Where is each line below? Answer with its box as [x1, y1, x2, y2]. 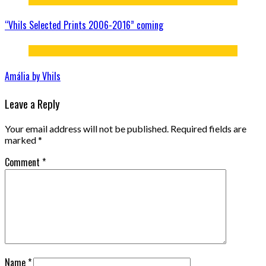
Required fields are [170, 122, 246, 134]
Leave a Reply [5, 96, 60, 112]
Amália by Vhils [5, 68, 61, 83]
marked [5, 134, 38, 145]
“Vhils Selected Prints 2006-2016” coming [5, 18, 163, 33]
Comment [5, 154, 42, 169]
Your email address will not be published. [5, 122, 169, 134]
